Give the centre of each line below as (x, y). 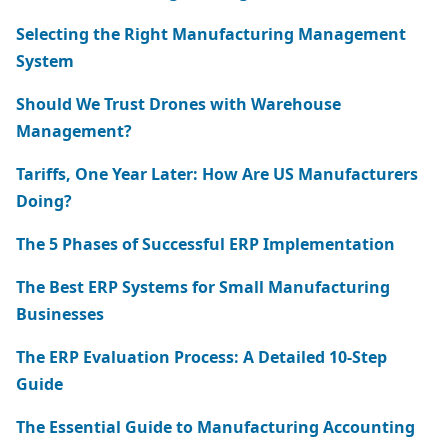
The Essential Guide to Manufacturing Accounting (215, 427)
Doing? (44, 201)
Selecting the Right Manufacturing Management (211, 34)
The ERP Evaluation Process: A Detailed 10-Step (201, 357)
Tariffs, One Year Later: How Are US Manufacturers (217, 174)
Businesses (60, 314)
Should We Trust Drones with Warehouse (178, 104)
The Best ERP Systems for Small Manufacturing (203, 287)
